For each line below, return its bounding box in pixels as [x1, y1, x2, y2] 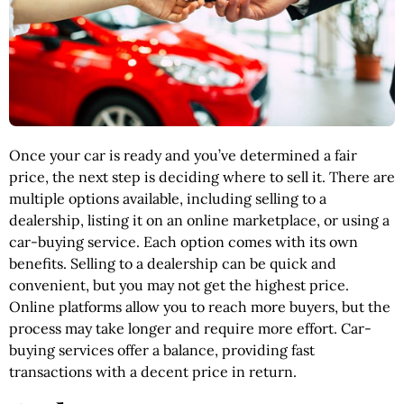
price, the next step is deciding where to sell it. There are [9, 168, 395, 187]
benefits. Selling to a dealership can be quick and [9, 254, 336, 273]
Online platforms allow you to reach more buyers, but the [9, 298, 390, 317]
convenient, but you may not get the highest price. [9, 276, 349, 295]
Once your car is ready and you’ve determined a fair [9, 146, 357, 165]
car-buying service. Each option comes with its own [9, 233, 358, 252]
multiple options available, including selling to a [9, 189, 326, 208]
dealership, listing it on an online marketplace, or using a [9, 211, 390, 230]
